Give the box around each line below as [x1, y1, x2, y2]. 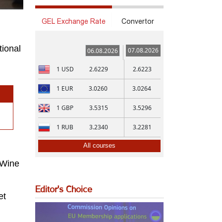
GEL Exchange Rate [42, 17, 106, 25]
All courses [83, 142, 115, 149]
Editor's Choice [35, 186, 92, 194]
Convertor [121, 17, 155, 25]
